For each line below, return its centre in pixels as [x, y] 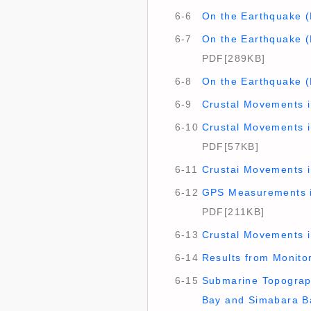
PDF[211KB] [233, 212]
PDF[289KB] [234, 58]
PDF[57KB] [230, 146]
